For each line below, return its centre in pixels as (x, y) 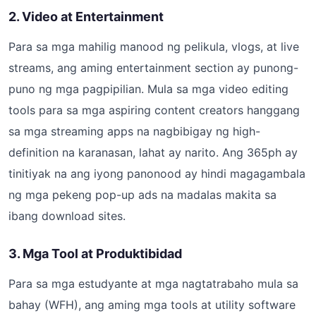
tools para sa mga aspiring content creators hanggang (154, 110)
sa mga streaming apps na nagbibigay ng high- (134, 131)
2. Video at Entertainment (86, 17)
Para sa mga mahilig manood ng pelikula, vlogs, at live (154, 47)
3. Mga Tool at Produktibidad (95, 254)
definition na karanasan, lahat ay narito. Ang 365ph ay (153, 152)
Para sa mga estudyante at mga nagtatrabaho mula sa (153, 284)
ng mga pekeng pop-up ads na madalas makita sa (142, 195)
